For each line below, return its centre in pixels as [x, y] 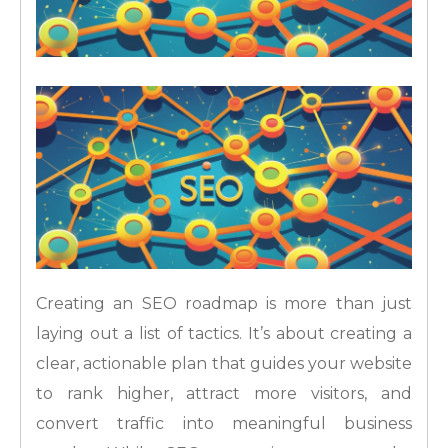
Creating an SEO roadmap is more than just [224, 304]
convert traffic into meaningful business [224, 424]
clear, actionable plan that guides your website [224, 364]
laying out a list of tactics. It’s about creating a [224, 334]
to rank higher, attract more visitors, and [224, 394]
